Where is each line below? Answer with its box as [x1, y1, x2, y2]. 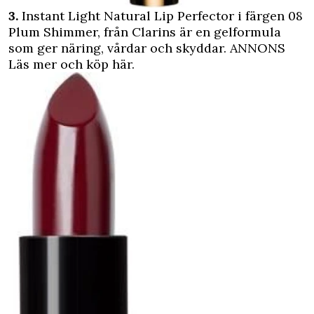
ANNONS [230, 40, 285, 57]
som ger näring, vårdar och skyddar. [8, 40, 230, 57]
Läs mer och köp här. [8, 56, 135, 73]
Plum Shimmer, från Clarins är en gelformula [8, 24, 281, 41]
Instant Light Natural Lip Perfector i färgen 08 [18, 8, 303, 25]
